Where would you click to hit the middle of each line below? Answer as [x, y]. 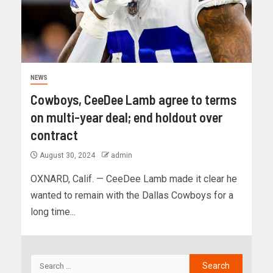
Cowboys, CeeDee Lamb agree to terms [133, 100]
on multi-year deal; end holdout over [126, 117]
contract [54, 135]
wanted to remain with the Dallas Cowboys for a [132, 196]
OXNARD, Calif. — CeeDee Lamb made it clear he [134, 179]
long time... [53, 212]
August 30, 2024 [67, 156]
